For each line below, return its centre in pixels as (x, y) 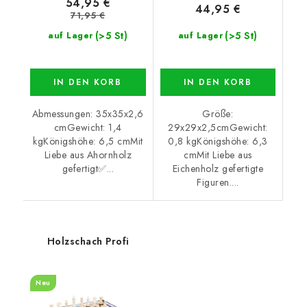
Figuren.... (218, 183)
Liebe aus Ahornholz (88, 155)
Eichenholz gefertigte (218, 169)
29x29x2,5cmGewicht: (218, 128)
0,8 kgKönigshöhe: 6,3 (218, 142)
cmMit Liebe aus (218, 155)
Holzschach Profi (88, 242)
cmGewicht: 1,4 (88, 128)
